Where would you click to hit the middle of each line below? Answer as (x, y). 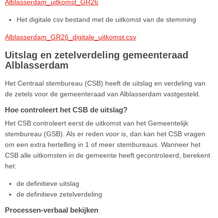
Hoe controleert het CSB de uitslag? (66, 110)
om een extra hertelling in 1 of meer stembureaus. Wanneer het (103, 145)
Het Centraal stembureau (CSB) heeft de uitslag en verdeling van (105, 83)
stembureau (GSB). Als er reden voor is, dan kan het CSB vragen (105, 134)
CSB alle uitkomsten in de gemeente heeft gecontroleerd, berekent (108, 155)
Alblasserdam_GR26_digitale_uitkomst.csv (71, 37)
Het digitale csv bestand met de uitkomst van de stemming (106, 20)
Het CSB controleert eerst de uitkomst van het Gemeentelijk (97, 123)
